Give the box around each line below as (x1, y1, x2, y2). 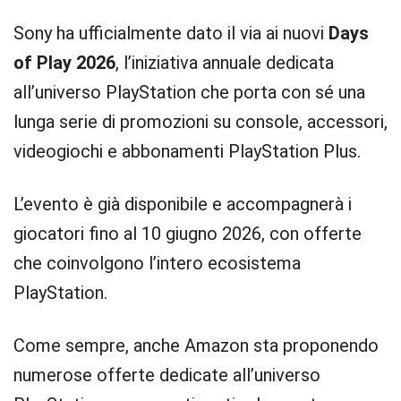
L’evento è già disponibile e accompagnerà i (13, 193, 352, 215)
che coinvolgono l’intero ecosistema (13, 252, 301, 274)
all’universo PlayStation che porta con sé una (13, 81, 365, 103)
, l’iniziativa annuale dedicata (115, 52, 334, 73)
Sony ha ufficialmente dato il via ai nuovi (13, 22, 328, 44)
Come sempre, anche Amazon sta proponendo (13, 335, 379, 356)
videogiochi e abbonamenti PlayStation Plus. (13, 141, 361, 162)
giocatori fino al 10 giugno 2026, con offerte (13, 223, 362, 244)
